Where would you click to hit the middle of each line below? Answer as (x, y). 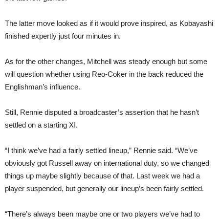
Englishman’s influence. (43, 87)
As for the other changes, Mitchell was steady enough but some (106, 61)
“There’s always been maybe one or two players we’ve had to (102, 214)
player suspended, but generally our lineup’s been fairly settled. (104, 188)
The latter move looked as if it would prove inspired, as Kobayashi (109, 23)
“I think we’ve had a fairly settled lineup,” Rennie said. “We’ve (101, 150)
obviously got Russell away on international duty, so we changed (107, 163)
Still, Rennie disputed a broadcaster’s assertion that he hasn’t (102, 112)
